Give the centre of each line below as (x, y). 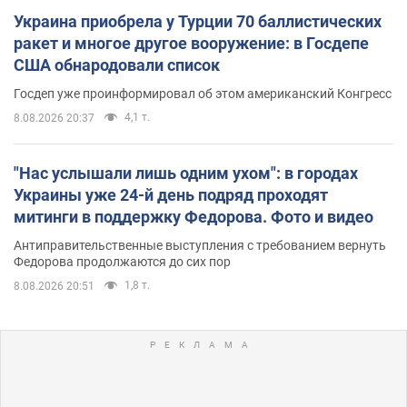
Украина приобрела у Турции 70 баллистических (198, 21)
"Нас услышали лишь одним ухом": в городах (186, 173)
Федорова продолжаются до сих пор (122, 261)
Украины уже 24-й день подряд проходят (171, 194)
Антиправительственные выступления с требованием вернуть (200, 245)
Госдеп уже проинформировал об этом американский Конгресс (203, 93)
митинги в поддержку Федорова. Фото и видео (194, 216)
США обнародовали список (117, 65)
